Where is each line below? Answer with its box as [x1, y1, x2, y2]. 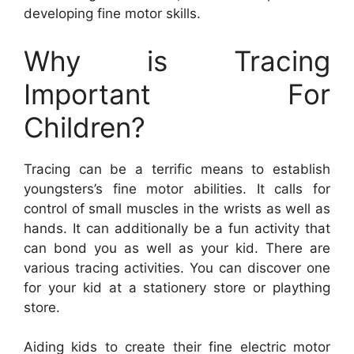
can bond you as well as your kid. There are [24, 239, 330, 256]
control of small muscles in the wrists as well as [24, 200, 330, 217]
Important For [24, 77, 330, 111]
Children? [24, 110, 145, 144]
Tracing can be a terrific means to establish [24, 160, 330, 177]
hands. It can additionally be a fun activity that [24, 220, 330, 236]
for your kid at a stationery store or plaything [24, 279, 330, 296]
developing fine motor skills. [24, 6, 201, 22]
